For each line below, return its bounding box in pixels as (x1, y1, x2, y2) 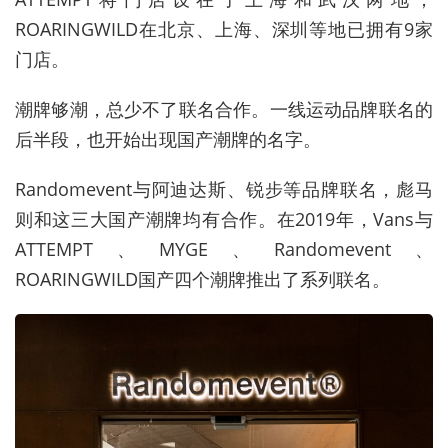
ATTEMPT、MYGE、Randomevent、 (15, 236, 433, 261)
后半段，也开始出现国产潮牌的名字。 (15, 126, 321, 151)
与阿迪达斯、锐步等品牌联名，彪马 (132, 176, 433, 201)
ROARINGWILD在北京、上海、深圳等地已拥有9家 (15, 16, 433, 41)
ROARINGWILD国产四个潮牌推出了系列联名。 (15, 266, 390, 291)
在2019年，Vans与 (276, 206, 434, 231)
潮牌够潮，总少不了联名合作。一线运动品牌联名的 (15, 96, 433, 121)
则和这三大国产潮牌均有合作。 (15, 206, 277, 231)
